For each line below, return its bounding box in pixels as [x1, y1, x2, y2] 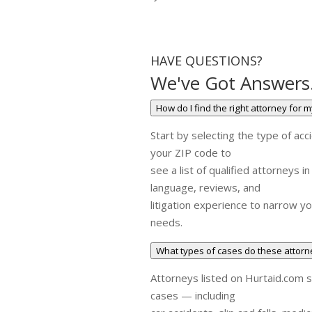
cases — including [150, 288, 236, 302]
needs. [150, 214, 183, 229]
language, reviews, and [150, 180, 261, 194]
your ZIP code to [150, 145, 232, 159]
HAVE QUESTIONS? [150, 52, 263, 69]
